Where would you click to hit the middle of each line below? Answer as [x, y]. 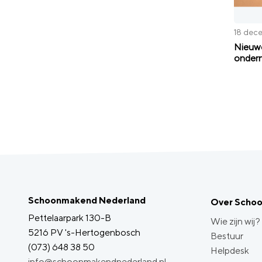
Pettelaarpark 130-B [70, 218]
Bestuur [227, 236]
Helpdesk [230, 251]
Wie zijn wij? [235, 221]
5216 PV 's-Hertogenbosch [84, 232]
